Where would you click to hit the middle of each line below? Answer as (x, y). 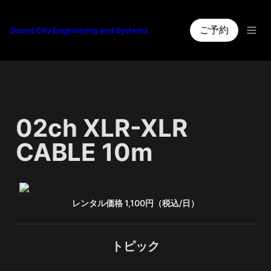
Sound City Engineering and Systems (79, 30)
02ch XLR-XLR (102, 128)
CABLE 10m (84, 152)
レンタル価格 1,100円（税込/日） (135, 203)
